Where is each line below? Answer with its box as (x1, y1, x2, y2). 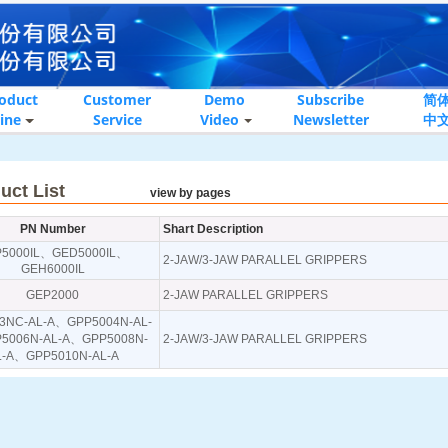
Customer (83, 90, 152, 110)
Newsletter (292, 110, 369, 130)
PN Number (19, 222, 86, 237)
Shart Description (163, 222, 264, 237)
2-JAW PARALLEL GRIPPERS (163, 288, 329, 303)
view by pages (150, 186, 232, 201)
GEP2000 (26, 288, 80, 303)
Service (92, 110, 142, 130)
